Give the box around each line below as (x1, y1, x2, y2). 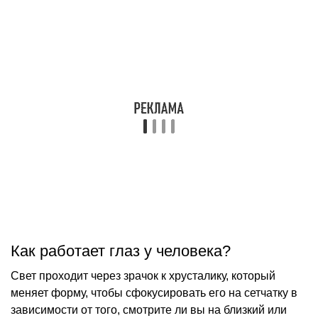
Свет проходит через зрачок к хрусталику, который (11, 269, 275, 282)
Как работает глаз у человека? (11, 241, 231, 260)
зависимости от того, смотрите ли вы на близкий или (11, 303, 287, 316)
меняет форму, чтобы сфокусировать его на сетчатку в (11, 286, 297, 299)
